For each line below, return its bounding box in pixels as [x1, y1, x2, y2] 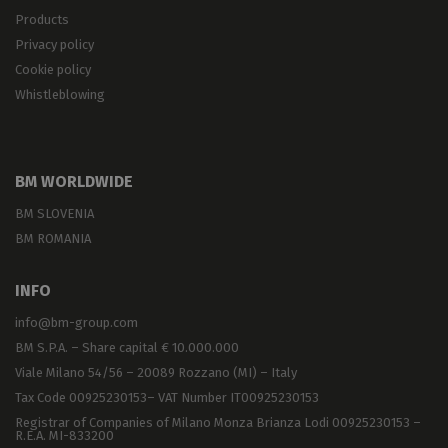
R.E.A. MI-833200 [15, 428, 114, 444]
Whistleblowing [15, 87, 105, 103]
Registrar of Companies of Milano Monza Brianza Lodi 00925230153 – [15, 415, 421, 431]
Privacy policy [15, 37, 94, 53]
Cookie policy [15, 62, 91, 78]
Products [15, 12, 69, 28]
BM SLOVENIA [15, 206, 94, 222]
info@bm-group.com [15, 315, 138, 331]
